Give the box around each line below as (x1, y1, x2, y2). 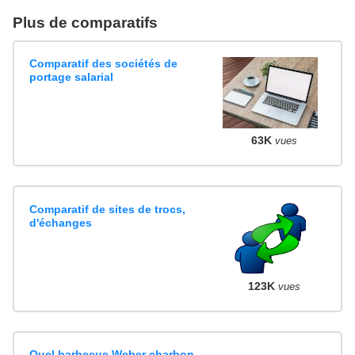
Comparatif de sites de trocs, (29, 202, 186, 216)
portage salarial (29, 70, 114, 83)
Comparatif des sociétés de (29, 56, 178, 70)
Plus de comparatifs (13, 13, 158, 31)
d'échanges (29, 216, 93, 229)
